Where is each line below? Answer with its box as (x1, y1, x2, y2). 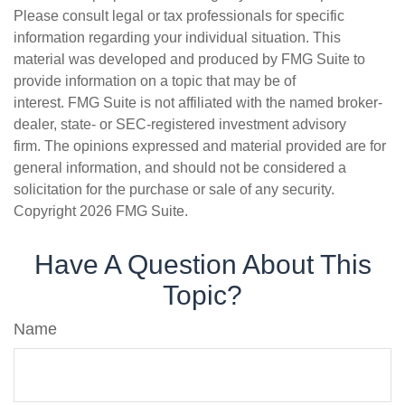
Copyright (14, 203, 80, 219)
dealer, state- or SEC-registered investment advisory (14, 117, 346, 132)
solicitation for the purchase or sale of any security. (14, 182, 334, 197)
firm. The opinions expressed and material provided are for (14, 138, 386, 154)
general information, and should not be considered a (14, 160, 346, 175)
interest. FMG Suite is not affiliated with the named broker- (14, 95, 382, 110)
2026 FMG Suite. (80, 203, 188, 219)
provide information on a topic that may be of (14, 73, 296, 89)
